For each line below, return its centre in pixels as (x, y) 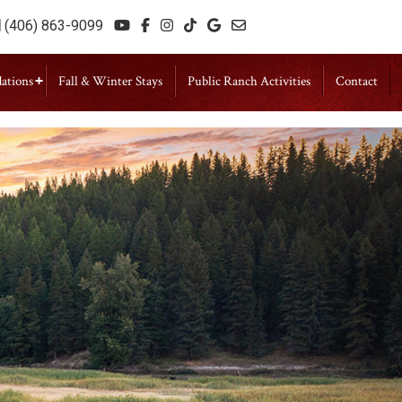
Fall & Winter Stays (110, 81)
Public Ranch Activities (249, 81)
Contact (357, 81)
